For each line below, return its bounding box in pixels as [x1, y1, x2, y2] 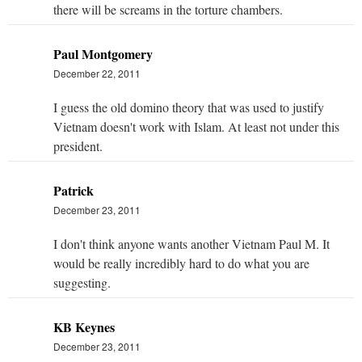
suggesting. [53, 273, 111, 291]
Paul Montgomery [53, 44, 153, 63]
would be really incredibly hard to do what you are [53, 254, 309, 271]
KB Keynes [53, 317, 115, 336]
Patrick [53, 180, 94, 200]
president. [53, 137, 103, 154]
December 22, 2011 [53, 65, 141, 80]
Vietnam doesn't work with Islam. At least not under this [53, 117, 339, 135]
